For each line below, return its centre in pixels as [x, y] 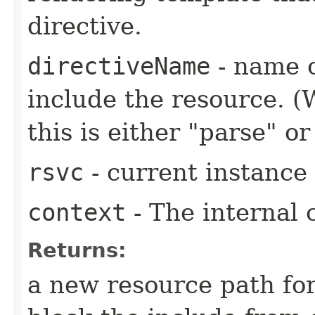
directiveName [119, 66]
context [77, 212]
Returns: [77, 250]
